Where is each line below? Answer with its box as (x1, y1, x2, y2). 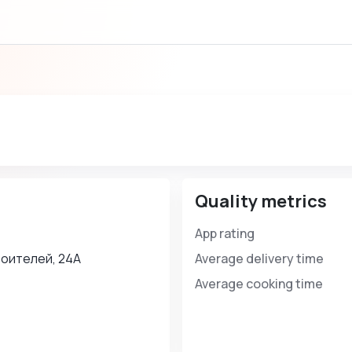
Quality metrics (195, 189, 327, 213)
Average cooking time (195, 275, 323, 292)
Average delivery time (195, 250, 324, 267)
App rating (195, 225, 255, 242)
